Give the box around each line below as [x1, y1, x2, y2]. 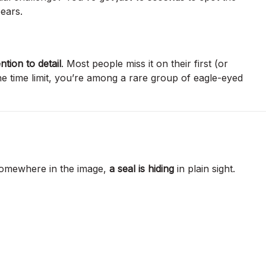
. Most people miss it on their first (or [61, 57, 228, 69]
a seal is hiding [109, 162, 174, 175]
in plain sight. [174, 162, 235, 175]
